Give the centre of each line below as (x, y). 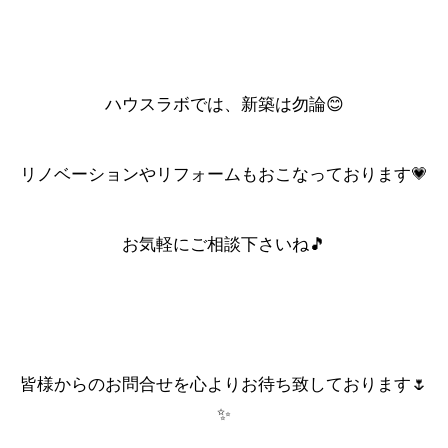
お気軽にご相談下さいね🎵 (224, 244)
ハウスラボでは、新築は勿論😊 (224, 104)
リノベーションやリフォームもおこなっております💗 (224, 174)
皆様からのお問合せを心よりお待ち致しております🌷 (224, 384)
